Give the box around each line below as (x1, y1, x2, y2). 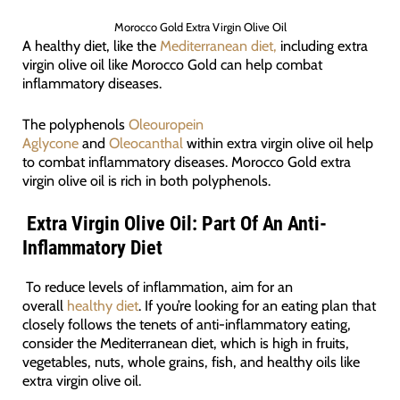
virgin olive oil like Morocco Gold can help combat (21, 55, 322, 74)
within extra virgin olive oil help (186, 133, 373, 152)
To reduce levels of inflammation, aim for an (21, 277, 293, 296)
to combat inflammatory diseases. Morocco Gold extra (21, 152, 351, 171)
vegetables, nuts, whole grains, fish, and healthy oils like (21, 352, 360, 371)
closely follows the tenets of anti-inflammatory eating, (21, 314, 351, 333)
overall (21, 296, 67, 314)
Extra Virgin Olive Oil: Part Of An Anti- (21, 212, 327, 235)
